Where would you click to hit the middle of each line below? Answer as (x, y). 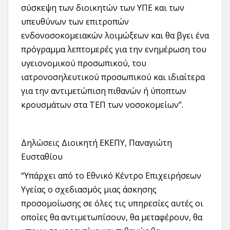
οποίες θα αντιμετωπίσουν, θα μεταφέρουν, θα (112, 217)
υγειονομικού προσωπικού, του (84, 63)
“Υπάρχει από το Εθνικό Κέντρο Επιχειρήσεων (111, 176)
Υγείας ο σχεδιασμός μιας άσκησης (89, 190)
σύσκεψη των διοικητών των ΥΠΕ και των (103, 8)
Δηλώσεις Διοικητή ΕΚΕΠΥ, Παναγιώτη (97, 143)
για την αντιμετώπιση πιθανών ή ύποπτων (104, 91)
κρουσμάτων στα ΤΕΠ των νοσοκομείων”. (102, 105)
